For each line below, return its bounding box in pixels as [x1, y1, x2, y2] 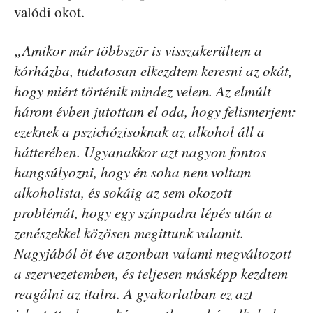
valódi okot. [14, 2, 85, 22]
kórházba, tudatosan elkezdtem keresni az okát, [14, 61, 292, 80]
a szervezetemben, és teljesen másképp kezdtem [14, 263, 288, 283]
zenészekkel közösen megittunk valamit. [14, 223, 244, 242]
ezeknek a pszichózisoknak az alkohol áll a [14, 122, 265, 141]
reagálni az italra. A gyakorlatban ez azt [14, 284, 253, 303]
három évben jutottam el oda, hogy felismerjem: [14, 101, 296, 121]
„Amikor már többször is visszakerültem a [14, 41, 262, 60]
